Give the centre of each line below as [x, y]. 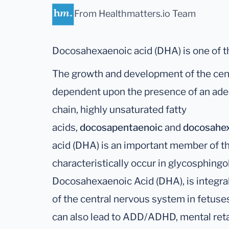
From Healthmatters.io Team [135, 13]
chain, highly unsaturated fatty [119, 110]
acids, [66, 128]
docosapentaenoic [121, 128]
